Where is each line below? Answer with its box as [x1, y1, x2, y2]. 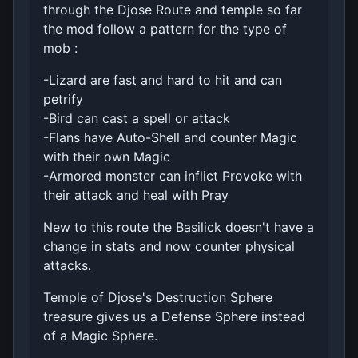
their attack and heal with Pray [43, 186, 229, 203]
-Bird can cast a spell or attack [43, 109, 230, 126]
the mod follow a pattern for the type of [43, 20, 287, 37]
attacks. [43, 257, 91, 273]
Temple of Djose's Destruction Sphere [43, 288, 272, 305]
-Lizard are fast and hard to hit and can [43, 71, 282, 88]
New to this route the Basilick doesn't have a [43, 218, 314, 235]
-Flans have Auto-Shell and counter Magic [43, 129, 297, 145]
